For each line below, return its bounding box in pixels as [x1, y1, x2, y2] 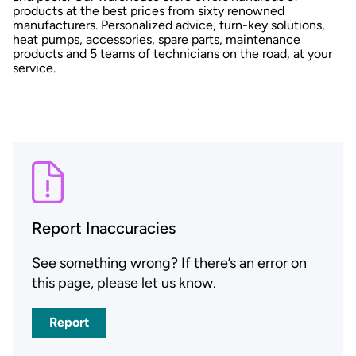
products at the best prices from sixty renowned [13, 3, 284, 19]
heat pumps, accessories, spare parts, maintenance [13, 32, 300, 48]
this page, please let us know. [32, 273, 216, 292]
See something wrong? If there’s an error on [32, 253, 307, 272]
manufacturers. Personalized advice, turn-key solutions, [13, 17, 325, 33]
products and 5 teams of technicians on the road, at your [13, 46, 332, 62]
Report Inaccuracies [32, 218, 176, 238]
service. [13, 60, 56, 76]
